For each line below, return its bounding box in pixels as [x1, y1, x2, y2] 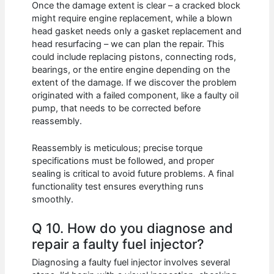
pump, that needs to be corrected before [32, 102, 201, 114]
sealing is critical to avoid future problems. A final [32, 168, 234, 179]
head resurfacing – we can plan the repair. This [32, 38, 225, 50]
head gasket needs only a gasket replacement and [32, 25, 242, 37]
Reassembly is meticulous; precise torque [32, 142, 203, 154]
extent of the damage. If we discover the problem [32, 76, 237, 88]
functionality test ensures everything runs [32, 180, 204, 192]
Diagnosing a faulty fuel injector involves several [32, 257, 231, 268]
